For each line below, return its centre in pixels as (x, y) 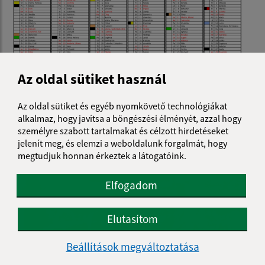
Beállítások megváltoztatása (132, 246)
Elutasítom (132, 219)
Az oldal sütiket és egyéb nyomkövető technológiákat (122, 106)
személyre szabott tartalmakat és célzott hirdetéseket (123, 130)
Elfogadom (131, 185)
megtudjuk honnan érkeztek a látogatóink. (102, 155)
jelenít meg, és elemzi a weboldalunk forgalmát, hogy (122, 143)
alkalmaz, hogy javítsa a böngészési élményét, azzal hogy (130, 118)
